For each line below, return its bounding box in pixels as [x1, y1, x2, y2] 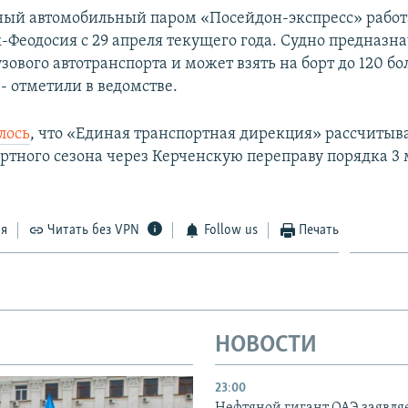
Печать [299, 222, 340, 238]
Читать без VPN [47, 222, 140, 238]
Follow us [203, 222, 258, 238]
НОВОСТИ [215, 332, 317, 358]
